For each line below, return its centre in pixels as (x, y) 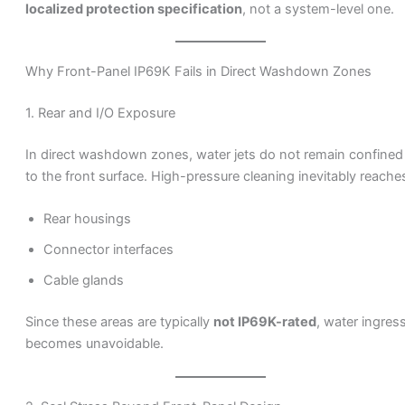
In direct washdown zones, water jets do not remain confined (214, 155)
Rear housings (87, 219)
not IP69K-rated (264, 322)
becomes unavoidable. (94, 344)
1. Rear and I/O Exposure (100, 113)
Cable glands (83, 281)
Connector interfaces (108, 250)
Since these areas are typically (119, 322)
